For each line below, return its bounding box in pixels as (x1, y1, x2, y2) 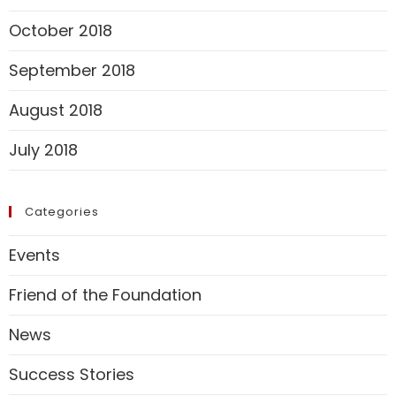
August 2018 (9, 99, 103, 122)
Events (9, 244, 60, 267)
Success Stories (9, 363, 134, 386)
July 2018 (9, 139, 78, 162)
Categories (25, 203, 99, 221)
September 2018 (9, 59, 135, 82)
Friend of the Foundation (9, 284, 202, 307)
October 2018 (9, 19, 112, 42)
